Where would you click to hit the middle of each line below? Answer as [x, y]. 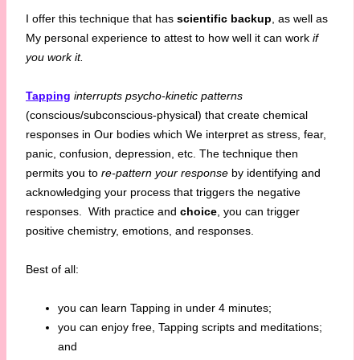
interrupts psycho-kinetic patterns [158, 95]
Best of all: [52, 269]
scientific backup [224, 18]
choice [198, 211]
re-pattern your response [163, 172]
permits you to [62, 172]
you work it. [55, 57]
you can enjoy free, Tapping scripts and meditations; [190, 327]
